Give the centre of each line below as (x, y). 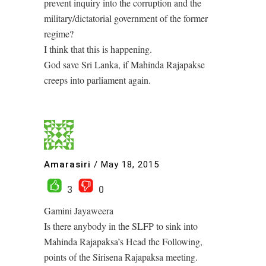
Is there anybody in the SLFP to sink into (121, 226)
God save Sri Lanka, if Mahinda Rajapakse (124, 65)
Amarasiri (67, 164)
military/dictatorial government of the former (126, 18)
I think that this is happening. (98, 49)
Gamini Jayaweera (79, 211)
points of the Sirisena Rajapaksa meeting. (121, 257)
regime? (59, 34)
